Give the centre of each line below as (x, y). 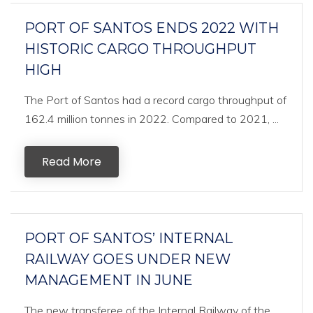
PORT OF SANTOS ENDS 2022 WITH (152, 28)
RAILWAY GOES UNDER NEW (128, 259)
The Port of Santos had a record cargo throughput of (155, 100)
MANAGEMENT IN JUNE (109, 280)
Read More (72, 162)
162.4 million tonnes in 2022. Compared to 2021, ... (152, 119)
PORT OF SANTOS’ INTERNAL (129, 238)
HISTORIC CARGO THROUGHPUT (140, 49)
